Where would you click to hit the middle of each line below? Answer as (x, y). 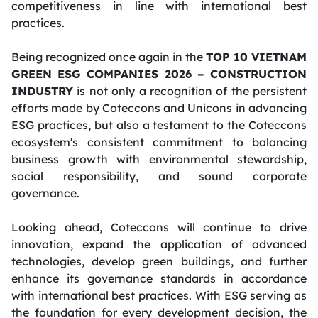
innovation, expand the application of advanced (159, 244)
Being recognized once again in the (109, 56)
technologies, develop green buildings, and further (159, 261)
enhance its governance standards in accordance (159, 278)
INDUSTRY (42, 91)
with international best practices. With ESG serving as (159, 295)
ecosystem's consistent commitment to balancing (159, 142)
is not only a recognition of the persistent (190, 91)
